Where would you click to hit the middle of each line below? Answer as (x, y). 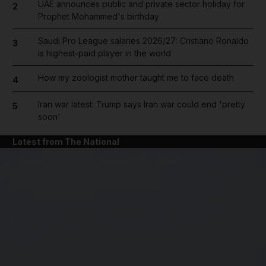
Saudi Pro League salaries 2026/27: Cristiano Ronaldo (143, 41)
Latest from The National (66, 141)
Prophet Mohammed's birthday (98, 16)
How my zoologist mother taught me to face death (136, 77)
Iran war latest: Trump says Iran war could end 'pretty (141, 104)
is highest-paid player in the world (104, 53)
